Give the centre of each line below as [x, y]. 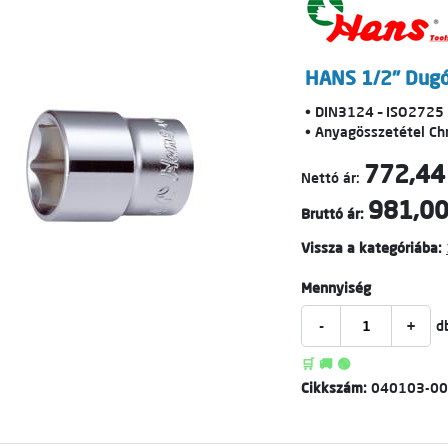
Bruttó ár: [332, 214]
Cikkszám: [336, 388]
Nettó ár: [330, 178]
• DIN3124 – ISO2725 [374, 112]
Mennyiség [336, 288]
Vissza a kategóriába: [371, 248]
